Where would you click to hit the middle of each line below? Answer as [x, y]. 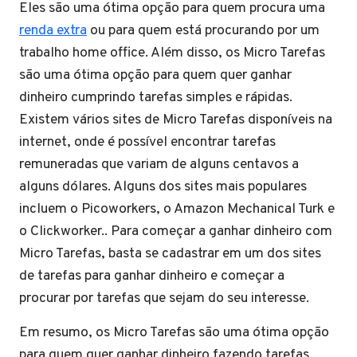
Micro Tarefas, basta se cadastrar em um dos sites [170, 254]
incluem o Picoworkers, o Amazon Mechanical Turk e [177, 210]
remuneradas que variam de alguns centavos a [159, 165]
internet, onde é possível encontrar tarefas [147, 143]
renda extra [53, 31]
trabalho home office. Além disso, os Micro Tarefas [172, 53]
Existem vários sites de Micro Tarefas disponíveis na [176, 120]
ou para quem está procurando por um [203, 31]
